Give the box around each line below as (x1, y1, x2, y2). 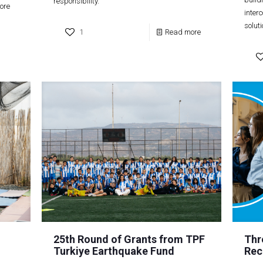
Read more (164, 27, 201, 36)
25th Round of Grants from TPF (53, 232, 205, 245)
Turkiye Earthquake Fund (53, 244, 175, 257)
